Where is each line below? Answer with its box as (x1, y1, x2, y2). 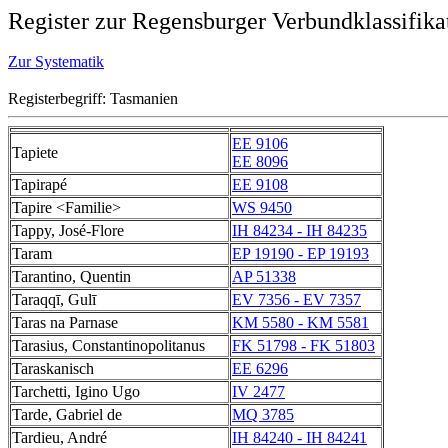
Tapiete (12, 144, 58, 161)
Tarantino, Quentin (12, 268, 131, 285)
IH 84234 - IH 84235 (232, 222, 367, 239)
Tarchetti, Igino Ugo (12, 383, 140, 400)
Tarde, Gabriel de (12, 406, 122, 423)
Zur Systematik (8, 53, 104, 70)
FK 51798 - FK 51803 (232, 337, 375, 354)
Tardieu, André (12, 429, 107, 446)
